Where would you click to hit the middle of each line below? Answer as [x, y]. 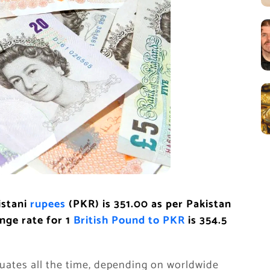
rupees [49, 204]
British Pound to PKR [129, 221]
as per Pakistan [191, 204]
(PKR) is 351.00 [110, 204]
